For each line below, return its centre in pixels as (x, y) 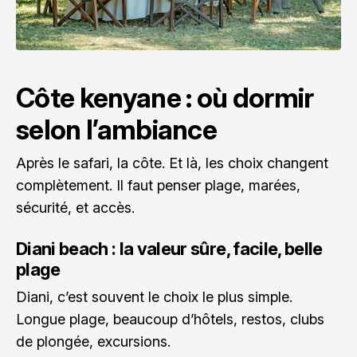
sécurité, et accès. (75, 208)
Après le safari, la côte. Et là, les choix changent (172, 163)
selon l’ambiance (117, 130)
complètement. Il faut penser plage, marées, (158, 186)
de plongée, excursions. (93, 342)
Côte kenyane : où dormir (165, 98)
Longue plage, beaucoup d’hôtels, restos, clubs (170, 320)
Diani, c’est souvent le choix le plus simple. (154, 297)
